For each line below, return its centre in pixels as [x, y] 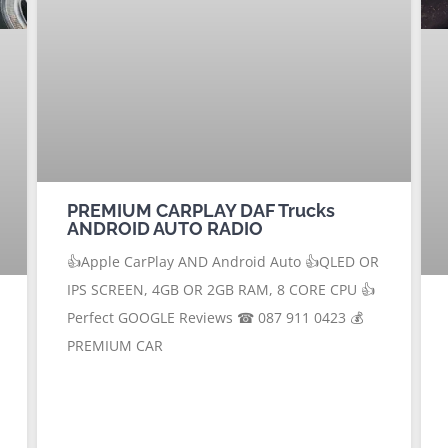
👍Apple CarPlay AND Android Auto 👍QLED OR [223, 261]
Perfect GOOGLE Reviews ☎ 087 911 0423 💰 [215, 317]
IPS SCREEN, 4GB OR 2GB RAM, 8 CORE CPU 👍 [221, 289]
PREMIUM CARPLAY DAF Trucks [201, 210]
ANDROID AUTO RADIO [165, 228]
